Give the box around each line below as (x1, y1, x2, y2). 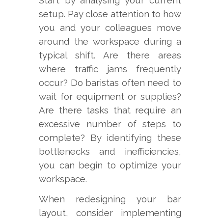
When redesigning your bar (39, 193, 181, 205)
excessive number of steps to (39, 118, 181, 130)
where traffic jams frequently (39, 63, 181, 75)
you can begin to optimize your (39, 160, 181, 171)
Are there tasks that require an (39, 105, 181, 116)
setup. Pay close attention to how (39, 8, 181, 20)
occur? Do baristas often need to (39, 77, 181, 88)
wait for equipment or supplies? (39, 91, 181, 102)
